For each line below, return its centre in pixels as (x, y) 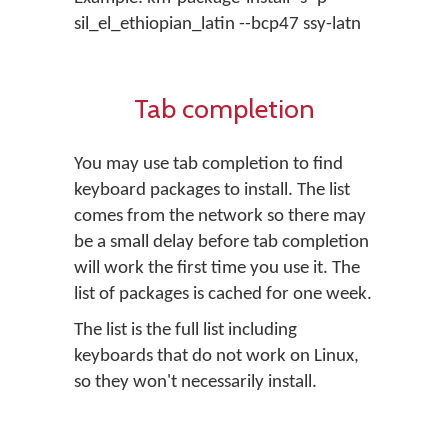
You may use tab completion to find (208, 164)
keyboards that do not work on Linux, (216, 356)
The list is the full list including (185, 330)
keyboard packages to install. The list (212, 190)
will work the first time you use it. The (217, 268)
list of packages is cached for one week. (223, 294)
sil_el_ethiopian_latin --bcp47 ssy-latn (217, 24)
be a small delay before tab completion (221, 242)
